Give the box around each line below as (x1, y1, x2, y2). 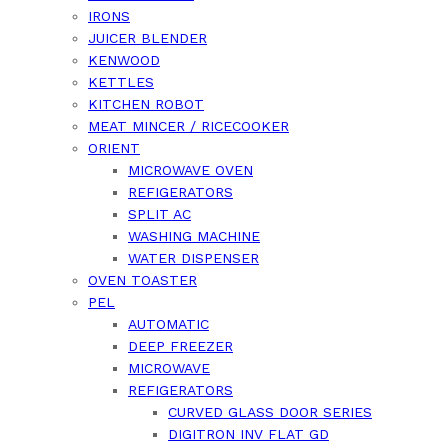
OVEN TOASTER (88, 271, 197, 288)
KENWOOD (88, 51, 160, 68)
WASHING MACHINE (128, 227, 260, 244)
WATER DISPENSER (128, 249, 259, 266)
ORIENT (88, 139, 140, 156)
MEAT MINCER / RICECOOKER (88, 117, 289, 134)
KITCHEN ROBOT (88, 95, 204, 112)
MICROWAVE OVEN (128, 161, 253, 178)
